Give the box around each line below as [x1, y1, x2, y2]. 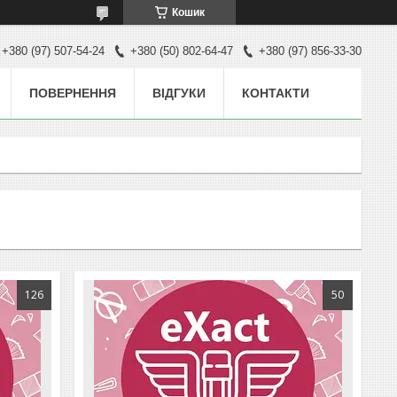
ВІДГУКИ [152, 85, 206, 100]
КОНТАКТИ [242, 85, 309, 100]
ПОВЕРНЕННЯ [29, 85, 116, 100]
